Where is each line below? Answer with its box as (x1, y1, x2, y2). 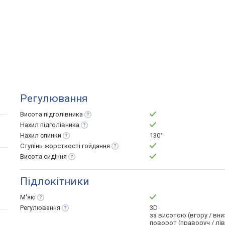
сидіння (44, 153, 67, 160)
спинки (40, 132, 61, 139)
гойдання (82, 142, 110, 150)
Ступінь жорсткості (20, 142, 82, 150)
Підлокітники (20, 175, 89, 187)
